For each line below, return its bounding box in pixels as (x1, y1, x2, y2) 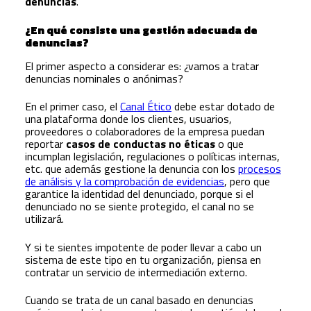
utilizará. (25, 210, 64, 228)
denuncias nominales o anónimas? (25, 69, 183, 87)
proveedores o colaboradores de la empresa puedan (25, 123, 264, 140)
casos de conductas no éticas (63, 135, 218, 153)
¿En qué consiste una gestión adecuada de (25, 21, 258, 38)
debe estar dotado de (171, 98, 275, 115)
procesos (238, 160, 281, 178)
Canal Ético (120, 98, 171, 115)
